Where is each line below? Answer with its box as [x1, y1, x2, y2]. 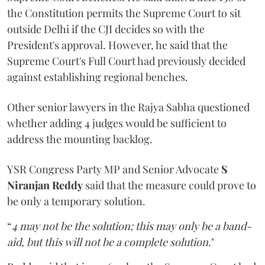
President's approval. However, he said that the [7, 37, 228, 52]
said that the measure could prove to [83, 177, 256, 192]
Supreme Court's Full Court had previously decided [7, 53, 245, 68]
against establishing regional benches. [7, 69, 188, 84]
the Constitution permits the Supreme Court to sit [7, 5, 241, 20]
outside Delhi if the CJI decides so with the [7, 21, 205, 36]
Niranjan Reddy [7, 177, 83, 192]
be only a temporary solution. [7, 193, 146, 208]
